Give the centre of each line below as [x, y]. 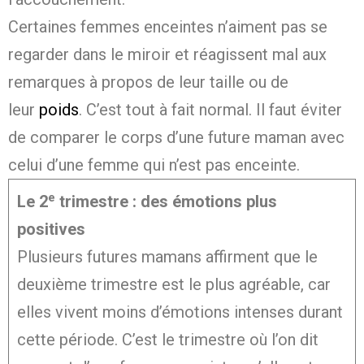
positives [51, 230]
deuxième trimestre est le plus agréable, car [174, 285]
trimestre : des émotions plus [166, 202]
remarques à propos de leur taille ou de [148, 82]
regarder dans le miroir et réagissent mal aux [167, 55]
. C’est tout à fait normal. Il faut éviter [210, 110]
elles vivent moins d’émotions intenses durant [180, 312]
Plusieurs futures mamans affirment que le [167, 257]
